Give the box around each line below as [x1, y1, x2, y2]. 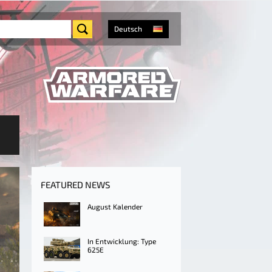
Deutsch [114, 24, 142, 33]
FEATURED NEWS [41, 179, 110, 190]
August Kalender [87, 202, 143, 211]
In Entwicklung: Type [87, 237, 156, 245]
